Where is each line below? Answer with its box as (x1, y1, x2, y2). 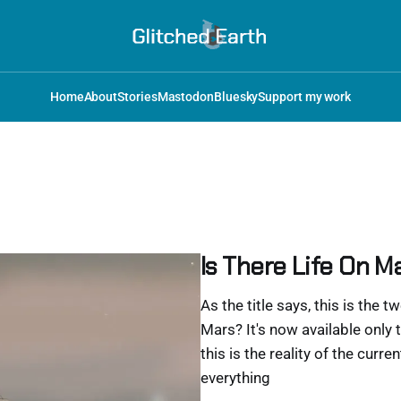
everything (200, 369, 270, 387)
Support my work (258, 90, 352, 104)
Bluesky (213, 90, 259, 104)
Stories (117, 90, 158, 104)
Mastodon (157, 90, 214, 104)
